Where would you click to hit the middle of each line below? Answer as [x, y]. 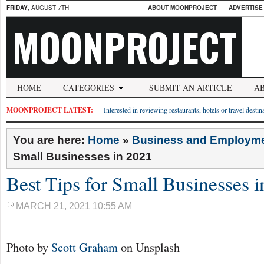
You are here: [50, 140]
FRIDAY [17, 8]
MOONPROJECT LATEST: [50, 110]
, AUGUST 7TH [48, 8]
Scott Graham [83, 247]
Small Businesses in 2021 [82, 156]
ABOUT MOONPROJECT [182, 8]
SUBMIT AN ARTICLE [191, 88]
